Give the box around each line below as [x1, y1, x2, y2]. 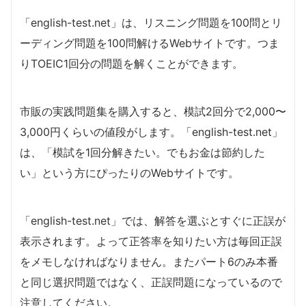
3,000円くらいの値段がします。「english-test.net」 [20, 125, 283, 139]
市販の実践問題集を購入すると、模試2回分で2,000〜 [20, 105, 286, 119]
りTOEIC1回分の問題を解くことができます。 [20, 57, 243, 71]
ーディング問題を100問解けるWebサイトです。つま [20, 36, 279, 51]
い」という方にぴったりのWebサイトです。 [20, 166, 239, 180]
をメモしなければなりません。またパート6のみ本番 [20, 255, 278, 269]
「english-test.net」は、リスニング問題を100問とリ [20, 16, 282, 30]
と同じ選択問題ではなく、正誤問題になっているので [20, 275, 282, 290]
